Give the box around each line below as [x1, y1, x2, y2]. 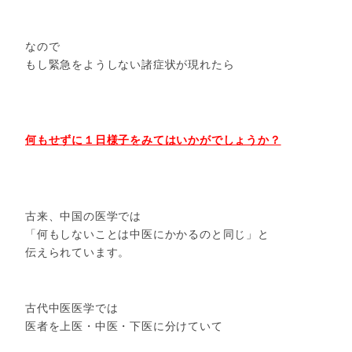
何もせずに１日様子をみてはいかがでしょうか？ [25, 134, 281, 147]
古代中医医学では [25, 302, 119, 314]
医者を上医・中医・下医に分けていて [25, 320, 223, 332]
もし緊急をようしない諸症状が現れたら [25, 58, 235, 71]
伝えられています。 [25, 245, 130, 258]
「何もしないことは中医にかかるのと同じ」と [25, 227, 269, 240]
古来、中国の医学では [25, 209, 141, 222]
